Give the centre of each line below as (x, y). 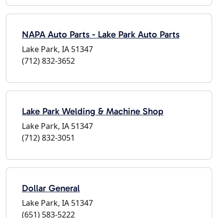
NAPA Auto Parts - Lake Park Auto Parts (101, 34)
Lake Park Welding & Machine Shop (93, 111)
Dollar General (51, 188)
